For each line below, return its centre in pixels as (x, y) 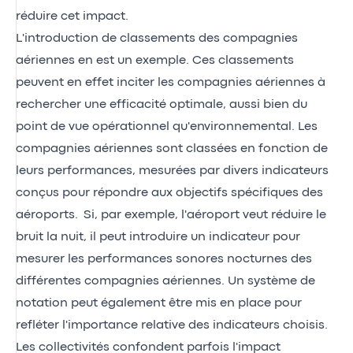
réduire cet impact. (72, 16)
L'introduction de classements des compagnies (157, 38)
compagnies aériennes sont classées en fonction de (172, 149)
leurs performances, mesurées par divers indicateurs (172, 171)
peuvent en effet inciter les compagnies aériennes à (171, 82)
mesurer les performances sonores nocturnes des (164, 259)
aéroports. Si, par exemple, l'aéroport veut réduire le (171, 215)
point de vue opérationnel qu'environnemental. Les (167, 126)
